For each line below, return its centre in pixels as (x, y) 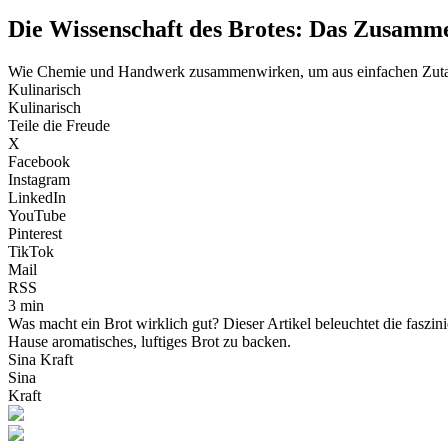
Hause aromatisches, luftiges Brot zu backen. (149, 341)
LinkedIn (37, 197)
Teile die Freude (59, 125)
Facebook (39, 161)
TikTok (31, 251)
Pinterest (35, 233)
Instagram (39, 179)
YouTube (37, 215)
